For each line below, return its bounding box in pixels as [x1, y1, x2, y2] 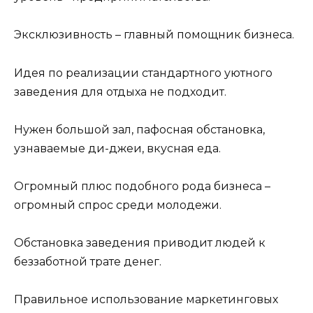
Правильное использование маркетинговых [14, 293, 278, 307]
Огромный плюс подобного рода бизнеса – [14, 180, 270, 193]
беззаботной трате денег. [14, 255, 161, 269]
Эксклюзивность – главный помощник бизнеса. [14, 28, 294, 42]
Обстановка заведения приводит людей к [14, 236, 265, 250]
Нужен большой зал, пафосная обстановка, [14, 122, 265, 136]
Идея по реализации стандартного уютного [14, 66, 272, 80]
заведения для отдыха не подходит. [14, 85, 226, 99]
